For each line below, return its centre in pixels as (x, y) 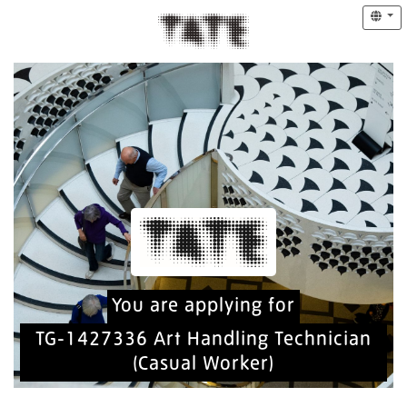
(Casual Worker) (203, 365)
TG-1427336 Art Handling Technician (203, 341)
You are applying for (203, 307)
